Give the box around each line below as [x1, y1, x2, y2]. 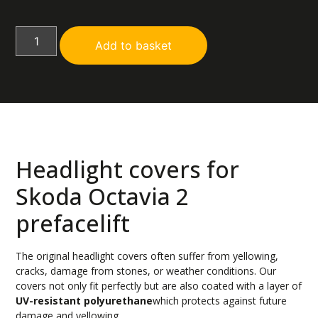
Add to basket [95, 38, 172, 53]
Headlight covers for [16, 154, 240, 185]
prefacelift [16, 208, 131, 239]
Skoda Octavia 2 [16, 181, 190, 212]
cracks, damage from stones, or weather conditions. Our [16, 264, 277, 278]
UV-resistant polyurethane [16, 294, 153, 308]
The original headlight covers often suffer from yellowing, [16, 249, 279, 263]
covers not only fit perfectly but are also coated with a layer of [16, 279, 302, 293]
